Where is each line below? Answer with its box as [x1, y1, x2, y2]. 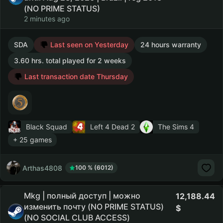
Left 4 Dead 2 [90, 122, 135, 131]
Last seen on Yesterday [48, 40, 128, 49]
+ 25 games [13, 135, 52, 144]
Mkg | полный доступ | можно [24, 191, 140, 201]
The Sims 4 [158, 122, 194, 131]
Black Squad [26, 122, 67, 131]
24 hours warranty [140, 40, 201, 49]
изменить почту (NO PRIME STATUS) [24, 202, 164, 212]
